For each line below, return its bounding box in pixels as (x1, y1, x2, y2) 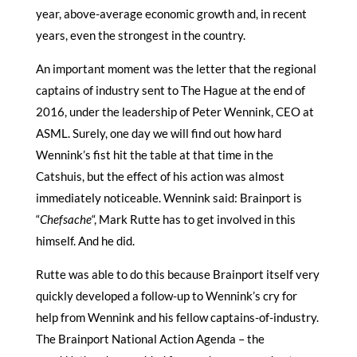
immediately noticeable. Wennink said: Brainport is (35, 190, 302, 205)
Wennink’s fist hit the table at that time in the (35, 147, 273, 162)
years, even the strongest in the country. (35, 27, 245, 42)
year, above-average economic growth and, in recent (35, 6, 307, 21)
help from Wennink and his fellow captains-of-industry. (35, 309, 319, 324)
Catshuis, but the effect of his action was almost (35, 168, 284, 183)
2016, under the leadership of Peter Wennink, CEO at (35, 104, 314, 119)
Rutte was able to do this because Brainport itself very (35, 266, 320, 281)
